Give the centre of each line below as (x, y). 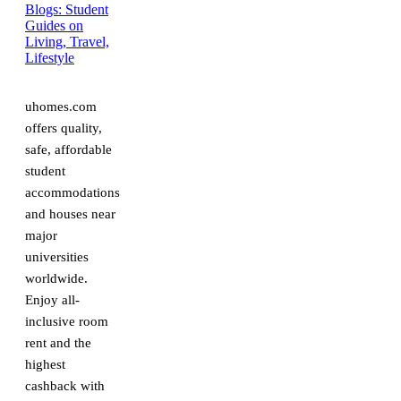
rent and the (58, 342)
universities (57, 256)
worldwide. (56, 278)
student (45, 171)
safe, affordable (68, 149)
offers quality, (64, 128)
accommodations (73, 192)
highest (45, 364)
